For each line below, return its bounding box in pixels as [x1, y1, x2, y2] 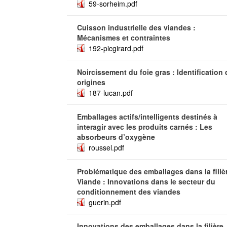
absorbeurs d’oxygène [77, 132, 155, 142]
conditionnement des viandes [77, 186, 180, 197]
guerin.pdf [89, 197, 121, 207]
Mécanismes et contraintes [77, 32, 170, 43]
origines [77, 77, 105, 87]
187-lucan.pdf [89, 88, 133, 98]
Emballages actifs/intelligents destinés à [77, 111, 217, 122]
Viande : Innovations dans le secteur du [77, 176, 215, 186]
